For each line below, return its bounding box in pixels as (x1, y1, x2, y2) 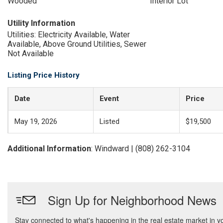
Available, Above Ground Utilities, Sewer (7, 39, 146, 49)
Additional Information (7, 144, 91, 153)
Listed (100, 117, 119, 126)
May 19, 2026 (14, 117, 57, 126)
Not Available (7, 49, 54, 58)
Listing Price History (7, 71, 80, 80)
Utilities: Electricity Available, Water (7, 30, 130, 39)
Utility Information (7, 18, 75, 28)
